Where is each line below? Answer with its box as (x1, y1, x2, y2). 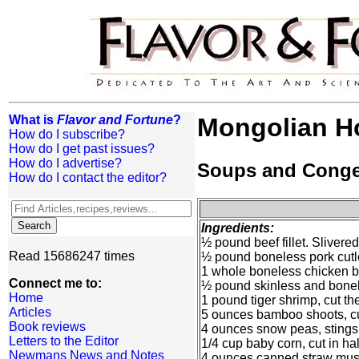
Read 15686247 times (9, 249, 135, 263)
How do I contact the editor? (9, 171, 167, 184)
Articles (9, 305, 51, 319)
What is (9, 113, 57, 127)
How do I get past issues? (9, 142, 155, 155)
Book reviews (9, 320, 86, 333)
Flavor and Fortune (57, 113, 173, 127)
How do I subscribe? (9, 127, 125, 141)
